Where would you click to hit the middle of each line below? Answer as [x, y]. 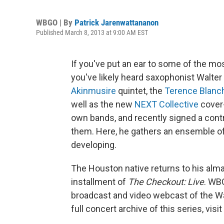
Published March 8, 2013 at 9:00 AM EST [92, 32]
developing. [94, 145]
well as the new [103, 104]
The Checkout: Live [166, 182]
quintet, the [140, 91]
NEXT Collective [166, 104]
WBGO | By [55, 22]
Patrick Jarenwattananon [116, 22]
